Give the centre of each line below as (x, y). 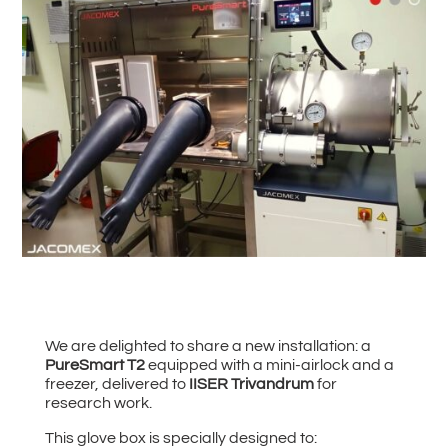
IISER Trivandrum (249, 383)
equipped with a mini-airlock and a (269, 364)
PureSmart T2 (94, 364)
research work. (98, 402)
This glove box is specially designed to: (180, 437)
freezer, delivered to (115, 383)
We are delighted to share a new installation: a (207, 345)
